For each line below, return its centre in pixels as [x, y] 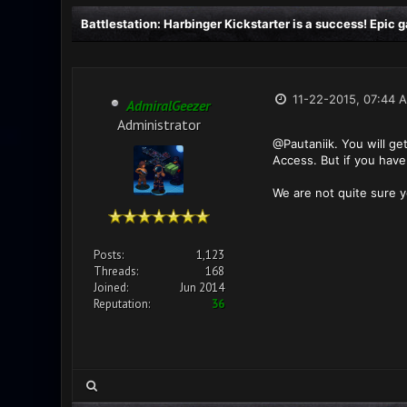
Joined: [110, 288]
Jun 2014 [202, 288]
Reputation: [121, 304]
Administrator [159, 123]
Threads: [115, 271]
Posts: [108, 255]
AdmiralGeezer [168, 105]
